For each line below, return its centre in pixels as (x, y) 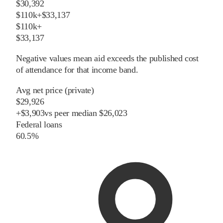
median (83, 113)
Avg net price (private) (55, 90)
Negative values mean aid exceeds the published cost (107, 58)
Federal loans (39, 124)
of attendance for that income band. (77, 69)
